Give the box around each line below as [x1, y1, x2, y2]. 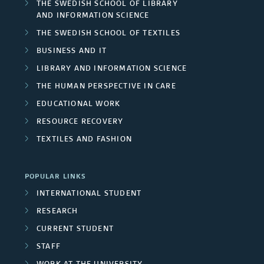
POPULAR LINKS [25, 173, 86, 180]
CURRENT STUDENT [37, 225, 114, 233]
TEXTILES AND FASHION [37, 136, 132, 144]
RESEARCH [37, 207, 78, 216]
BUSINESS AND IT [37, 47, 107, 55]
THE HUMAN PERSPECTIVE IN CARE [37, 82, 176, 91]
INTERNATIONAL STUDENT [37, 190, 142, 198]
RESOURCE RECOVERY [37, 118, 124, 126]
